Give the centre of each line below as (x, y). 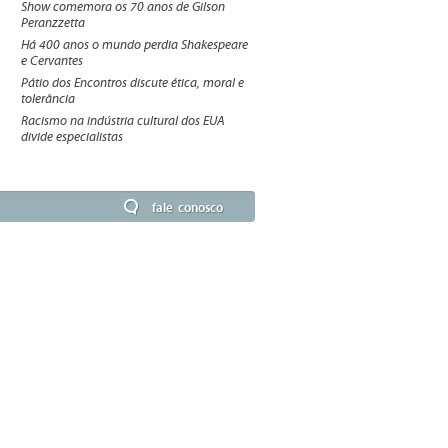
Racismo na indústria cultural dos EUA (123, 121)
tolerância (48, 99)
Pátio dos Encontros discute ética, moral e (132, 83)
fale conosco (187, 207)
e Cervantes (52, 61)
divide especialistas (72, 137)
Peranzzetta (53, 23)
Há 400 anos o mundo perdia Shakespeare (134, 45)
